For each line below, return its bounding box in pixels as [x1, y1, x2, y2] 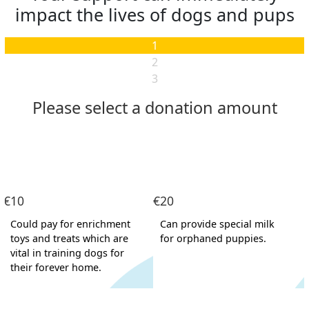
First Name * [21, 157, 87, 172]
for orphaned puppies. [160, 232, 266, 245]
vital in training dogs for [10, 246, 124, 259]
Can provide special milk [160, 217, 275, 230]
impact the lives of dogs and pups [14, 3, 295, 26]
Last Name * [21, 199, 86, 215]
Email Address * [21, 242, 104, 257]
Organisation [123, 140, 195, 155]
